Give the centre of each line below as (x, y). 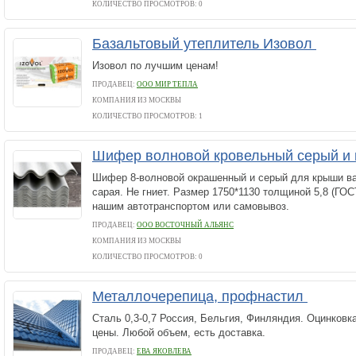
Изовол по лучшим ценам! (155, 66)
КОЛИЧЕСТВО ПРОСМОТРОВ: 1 (147, 116)
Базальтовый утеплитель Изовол (204, 44)
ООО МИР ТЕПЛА (167, 84)
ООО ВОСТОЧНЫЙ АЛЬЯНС (185, 225)
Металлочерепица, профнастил (200, 296)
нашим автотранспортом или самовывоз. (191, 206)
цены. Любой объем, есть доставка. (179, 333)
